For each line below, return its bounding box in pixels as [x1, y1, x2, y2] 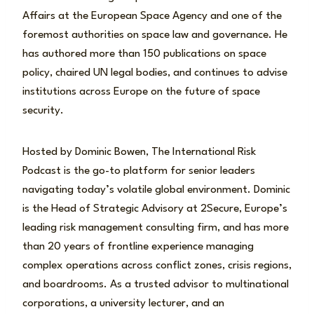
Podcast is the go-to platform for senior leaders [22, 165, 255, 177]
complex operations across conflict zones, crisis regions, [22, 259, 292, 271]
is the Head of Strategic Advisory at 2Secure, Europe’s [22, 203, 287, 214]
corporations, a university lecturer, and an [22, 297, 224, 309]
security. [22, 104, 64, 116]
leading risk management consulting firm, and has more [22, 221, 289, 233]
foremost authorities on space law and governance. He [22, 29, 287, 41]
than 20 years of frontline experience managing [22, 240, 254, 252]
